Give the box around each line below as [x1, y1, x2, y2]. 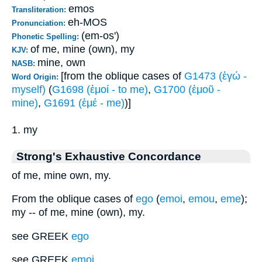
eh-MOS [68, 16, 107, 28]
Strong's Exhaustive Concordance [16, 149, 201, 163]
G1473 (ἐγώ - [184, 70, 247, 82]
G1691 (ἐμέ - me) [44, 96, 125, 109]
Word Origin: [12, 72, 61, 81]
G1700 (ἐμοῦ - [154, 83, 220, 95]
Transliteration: [12, 5, 68, 14]
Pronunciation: [12, 18, 68, 27]
